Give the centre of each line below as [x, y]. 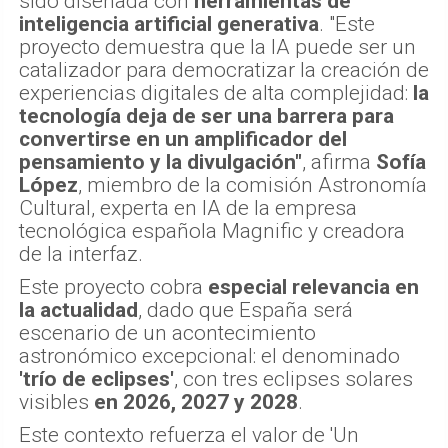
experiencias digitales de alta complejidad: [216, 93]
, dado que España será [245, 310]
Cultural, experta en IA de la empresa [188, 208]
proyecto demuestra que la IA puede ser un [217, 47]
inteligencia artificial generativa [169, 24]
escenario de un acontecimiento [167, 333]
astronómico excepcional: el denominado [209, 356]
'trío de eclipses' [96, 379]
